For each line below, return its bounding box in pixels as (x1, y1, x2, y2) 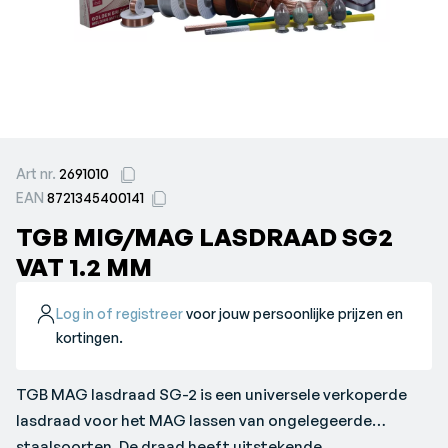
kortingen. (56, 329, 124, 346)
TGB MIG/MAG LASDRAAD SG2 (16, 222, 393, 252)
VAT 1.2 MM (16, 252, 152, 282)
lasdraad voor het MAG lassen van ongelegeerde (16, 411, 372, 430)
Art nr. (16, 165, 59, 182)
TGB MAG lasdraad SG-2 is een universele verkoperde (16, 385, 408, 404)
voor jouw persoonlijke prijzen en (183, 305, 404, 322)
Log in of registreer (56, 305, 184, 322)
